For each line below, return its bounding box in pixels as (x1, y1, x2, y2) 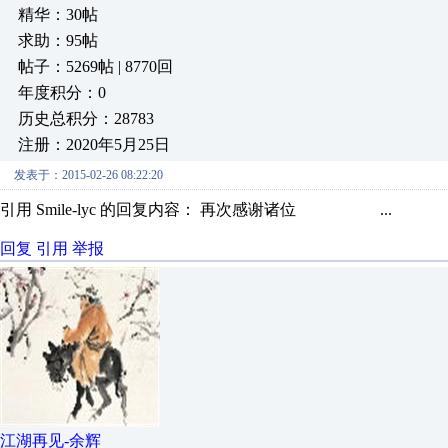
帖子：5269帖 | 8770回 (18, 58, 173, 75)
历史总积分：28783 (18, 110, 154, 127)
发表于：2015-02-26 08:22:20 (14, 168, 163, 182)
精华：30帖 (18, 6, 98, 23)
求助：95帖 (18, 32, 98, 49)
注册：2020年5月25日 (18, 136, 170, 153)
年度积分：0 (18, 84, 106, 101)
